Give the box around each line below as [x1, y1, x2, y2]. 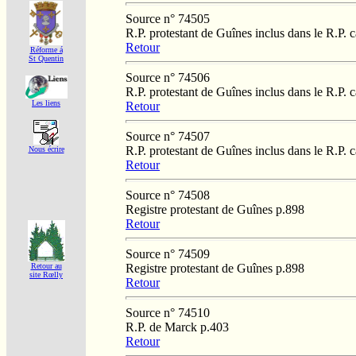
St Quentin [29, 54, 64, 63]
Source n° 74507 [126, 129, 210, 143]
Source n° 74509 [126, 246, 210, 261]
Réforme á [29, 45, 63, 54]
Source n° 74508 [126, 188, 210, 202]
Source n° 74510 [126, 305, 210, 319]
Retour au [30, 261, 62, 270]
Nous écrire [28, 145, 64, 153]
